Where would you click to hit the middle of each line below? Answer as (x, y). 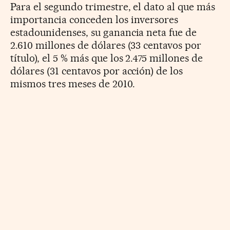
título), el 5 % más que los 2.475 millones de (107, 58)
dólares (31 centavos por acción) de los (97, 71)
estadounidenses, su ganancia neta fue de (104, 32)
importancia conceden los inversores (94, 19)
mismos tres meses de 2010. (73, 83)
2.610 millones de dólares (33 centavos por (106, 45)
